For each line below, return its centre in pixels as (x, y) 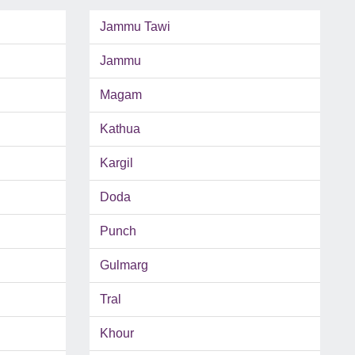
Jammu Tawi (135, 27)
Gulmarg (124, 265)
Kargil (116, 163)
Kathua (120, 129)
